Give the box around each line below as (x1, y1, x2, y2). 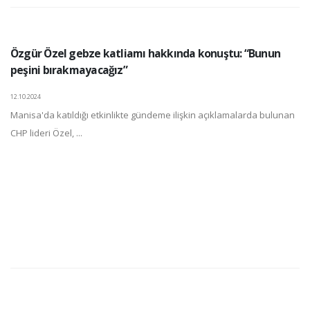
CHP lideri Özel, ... (10, 126, 82, 139)
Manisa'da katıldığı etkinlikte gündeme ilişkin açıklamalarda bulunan (10, 108, 295, 121)
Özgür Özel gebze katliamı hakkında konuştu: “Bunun (10, 45, 280, 61)
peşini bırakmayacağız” (10, 62, 127, 77)
